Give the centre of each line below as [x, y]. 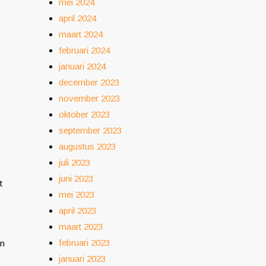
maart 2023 [81, 227]
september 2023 [90, 130]
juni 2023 [76, 178]
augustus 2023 [87, 146]
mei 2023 [77, 194]
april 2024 [77, 18]
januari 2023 [82, 259]
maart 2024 [81, 34]
